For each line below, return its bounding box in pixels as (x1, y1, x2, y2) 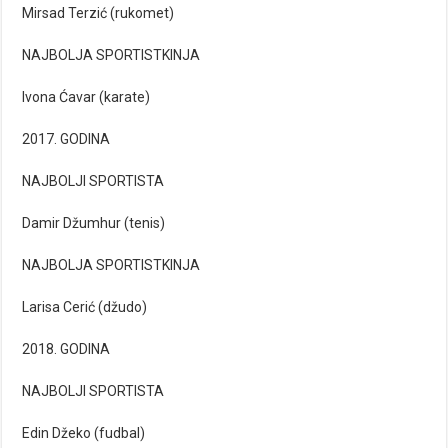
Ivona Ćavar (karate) (22, 89, 151, 106)
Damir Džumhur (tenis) (22, 215, 166, 232)
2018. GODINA (22, 341, 111, 358)
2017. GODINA (22, 131, 111, 148)
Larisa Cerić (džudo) (22, 299, 148, 316)
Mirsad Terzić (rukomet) (22, 5, 175, 22)
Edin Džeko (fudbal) (22, 425, 146, 442)
